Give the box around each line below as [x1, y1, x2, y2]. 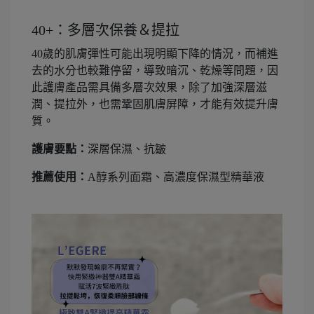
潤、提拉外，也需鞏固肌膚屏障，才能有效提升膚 [32, 97, 278, 110]
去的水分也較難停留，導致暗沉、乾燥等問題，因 [32, 64, 278, 76]
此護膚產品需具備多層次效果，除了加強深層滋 [32, 81, 267, 93]
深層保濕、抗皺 [88, 142, 166, 155]
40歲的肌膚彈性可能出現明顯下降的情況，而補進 [32, 47, 278, 60]
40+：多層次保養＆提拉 [32, 22, 179, 38]
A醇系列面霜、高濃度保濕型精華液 [88, 170, 264, 183]
